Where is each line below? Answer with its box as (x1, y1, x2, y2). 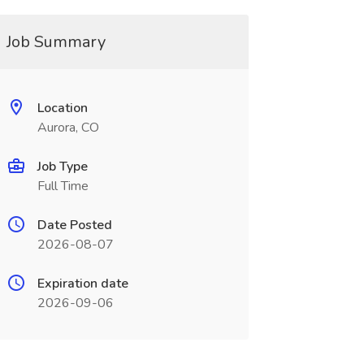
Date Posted (37, 216, 112, 234)
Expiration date (37, 275, 128, 292)
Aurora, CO (37, 119, 99, 136)
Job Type (37, 158, 88, 175)
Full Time (37, 177, 89, 195)
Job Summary (6, 31, 106, 53)
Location (37, 99, 88, 117)
